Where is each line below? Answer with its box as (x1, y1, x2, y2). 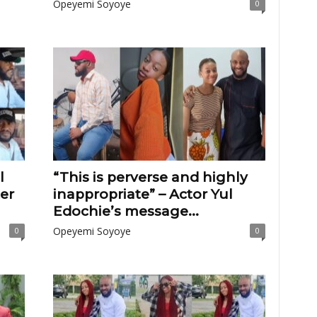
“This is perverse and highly (52, 169, 248, 185)
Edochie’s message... (52, 203, 199, 219)
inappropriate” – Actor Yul (52, 186, 233, 202)
